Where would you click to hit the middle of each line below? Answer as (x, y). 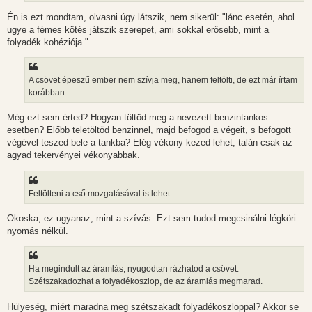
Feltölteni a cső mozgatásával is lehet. (100, 193)
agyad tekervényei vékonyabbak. (73, 155)
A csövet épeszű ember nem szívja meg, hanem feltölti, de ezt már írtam (163, 80)
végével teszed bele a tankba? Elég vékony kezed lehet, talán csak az (150, 143)
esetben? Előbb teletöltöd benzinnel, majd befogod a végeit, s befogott (149, 130)
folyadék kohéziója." (48, 42)
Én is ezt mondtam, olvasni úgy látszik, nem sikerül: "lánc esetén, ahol (151, 17)
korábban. (48, 93)
